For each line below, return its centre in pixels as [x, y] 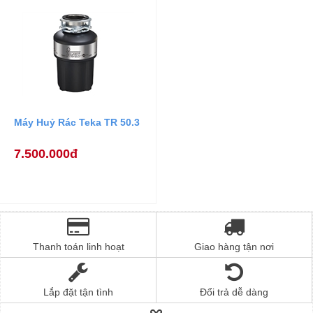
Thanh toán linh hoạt [78, 246]
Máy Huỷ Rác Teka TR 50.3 [77, 122]
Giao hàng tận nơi [234, 246]
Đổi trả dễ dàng [234, 292]
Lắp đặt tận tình [78, 292]
